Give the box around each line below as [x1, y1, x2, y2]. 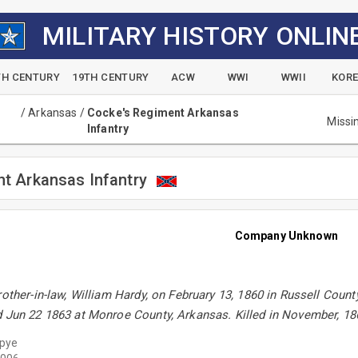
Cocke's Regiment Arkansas [86, 106, 239, 119]
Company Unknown [234, 229, 338, 242]
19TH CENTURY [72, 71, 149, 83]
